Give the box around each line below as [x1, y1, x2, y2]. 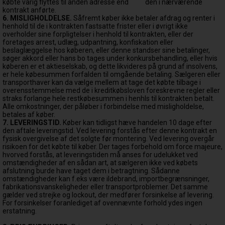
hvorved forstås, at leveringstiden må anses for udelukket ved [3, 151, 198, 159]
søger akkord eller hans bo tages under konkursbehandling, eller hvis [3, 54, 217, 62]
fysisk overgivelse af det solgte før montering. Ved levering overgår [3, 135, 214, 143]
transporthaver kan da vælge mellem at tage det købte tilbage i [3, 78, 201, 86]
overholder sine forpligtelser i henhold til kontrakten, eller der [3, 30, 193, 38]
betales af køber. [3, 110, 55, 119]
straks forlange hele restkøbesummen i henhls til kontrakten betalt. [3, 94, 214, 102]
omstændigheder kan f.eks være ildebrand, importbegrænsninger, [3, 175, 209, 183]
